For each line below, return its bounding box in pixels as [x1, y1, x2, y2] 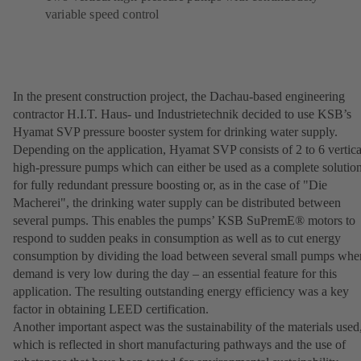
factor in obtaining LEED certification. [13, 301, 209, 316]
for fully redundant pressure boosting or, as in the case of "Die [13, 177, 327, 192]
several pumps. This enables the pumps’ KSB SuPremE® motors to [13, 213, 355, 227]
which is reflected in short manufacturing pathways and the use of [13, 337, 346, 351]
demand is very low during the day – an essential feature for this [13, 266, 337, 280]
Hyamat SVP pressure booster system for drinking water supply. [13, 124, 338, 139]
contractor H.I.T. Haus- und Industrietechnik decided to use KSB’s [13, 106, 351, 121]
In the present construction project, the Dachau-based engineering [13, 89, 345, 103]
